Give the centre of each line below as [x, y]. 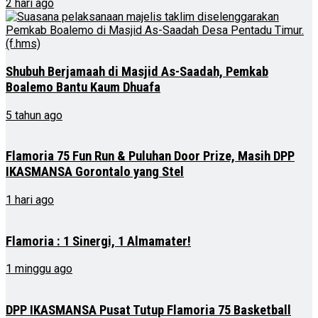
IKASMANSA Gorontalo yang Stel [95, 172]
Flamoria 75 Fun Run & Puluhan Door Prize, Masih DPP [150, 157]
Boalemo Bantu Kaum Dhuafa [83, 87]
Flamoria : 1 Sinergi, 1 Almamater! [98, 241]
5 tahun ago [34, 115]
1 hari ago [30, 199]
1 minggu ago [39, 269]
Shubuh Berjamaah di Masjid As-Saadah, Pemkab [137, 71]
